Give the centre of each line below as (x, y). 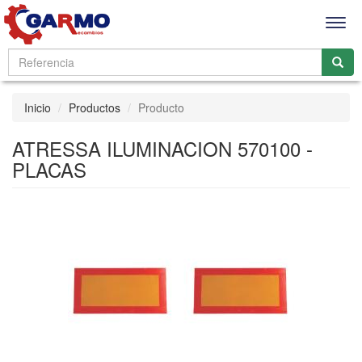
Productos (95, 107)
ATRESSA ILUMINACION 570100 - (162, 148)
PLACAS (49, 169)
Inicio (38, 107)
